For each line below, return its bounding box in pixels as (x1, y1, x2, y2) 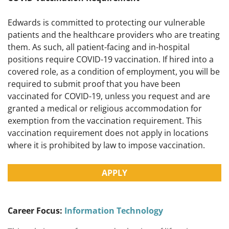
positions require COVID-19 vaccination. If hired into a (8, 54, 214, 65)
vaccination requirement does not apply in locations (8, 127, 209, 139)
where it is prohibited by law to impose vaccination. (8, 140, 205, 151)
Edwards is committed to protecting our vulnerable (8, 17, 205, 29)
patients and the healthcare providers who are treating (8, 29, 220, 41)
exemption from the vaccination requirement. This (8, 115, 202, 127)
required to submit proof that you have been (8, 78, 180, 90)
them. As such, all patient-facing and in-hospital (8, 41, 190, 53)
